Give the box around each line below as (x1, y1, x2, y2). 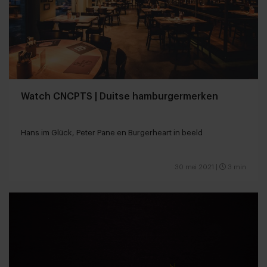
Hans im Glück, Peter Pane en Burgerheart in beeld (21, 128, 203, 136)
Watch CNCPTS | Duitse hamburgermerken (21, 91, 218, 101)
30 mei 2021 (175, 163, 214, 170)
